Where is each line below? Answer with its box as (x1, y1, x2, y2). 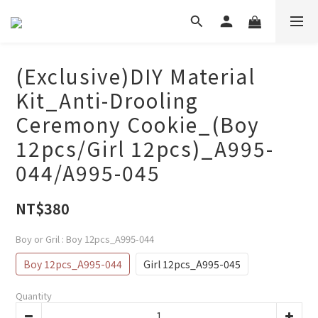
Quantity (16, 289, 52, 302)
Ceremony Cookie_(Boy (16, 110, 260, 138)
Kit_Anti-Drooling (16, 86, 199, 114)
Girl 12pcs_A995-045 (143, 257, 241, 271)
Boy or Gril (16, 232, 62, 246)
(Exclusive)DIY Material (16, 62, 256, 90)
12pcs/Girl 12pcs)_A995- (16, 134, 274, 163)
